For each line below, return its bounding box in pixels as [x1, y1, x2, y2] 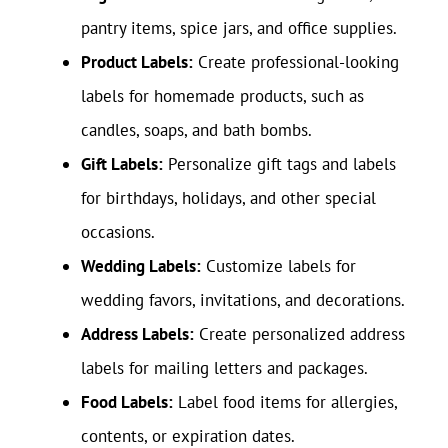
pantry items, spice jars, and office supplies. [81, 16, 397, 39]
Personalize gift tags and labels [163, 152, 396, 175]
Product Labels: [81, 50, 193, 73]
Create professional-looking [193, 50, 399, 73]
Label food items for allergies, [173, 390, 397, 413]
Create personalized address [194, 322, 405, 345]
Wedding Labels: [81, 254, 201, 277]
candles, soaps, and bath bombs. [81, 118, 312, 141]
